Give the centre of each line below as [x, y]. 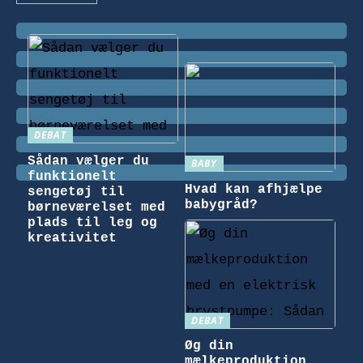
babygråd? [221, 205]
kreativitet [72, 238]
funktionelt [72, 176]
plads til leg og [92, 222]
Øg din [209, 346]
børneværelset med [96, 207]
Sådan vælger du [88, 161]
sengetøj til [76, 192]
